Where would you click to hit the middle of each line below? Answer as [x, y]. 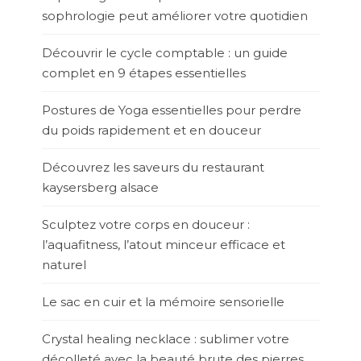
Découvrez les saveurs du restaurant [153, 167]
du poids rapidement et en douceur [151, 130]
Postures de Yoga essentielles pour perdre [171, 110]
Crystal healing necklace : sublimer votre [165, 338]
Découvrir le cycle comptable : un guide [164, 52]
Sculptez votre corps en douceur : [145, 224]
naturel [64, 264]
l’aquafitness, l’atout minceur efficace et [163, 244]
